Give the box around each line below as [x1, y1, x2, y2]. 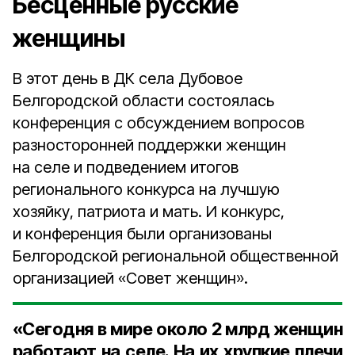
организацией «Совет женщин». [13, 269, 248, 288]
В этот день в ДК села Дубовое [13, 69, 242, 88]
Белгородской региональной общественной [13, 246, 338, 265]
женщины [13, 24, 125, 52]
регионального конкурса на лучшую [13, 180, 280, 199]
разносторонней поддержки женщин [13, 136, 286, 155]
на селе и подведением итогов [13, 158, 239, 177]
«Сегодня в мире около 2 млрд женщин [13, 319, 342, 339]
